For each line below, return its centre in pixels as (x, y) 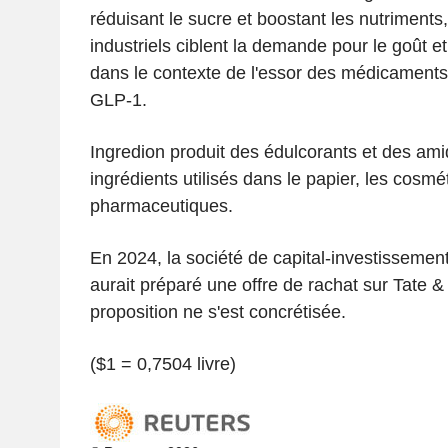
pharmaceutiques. (161, 205)
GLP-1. (118, 99)
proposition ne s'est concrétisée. (217, 311)
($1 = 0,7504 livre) (162, 363)
